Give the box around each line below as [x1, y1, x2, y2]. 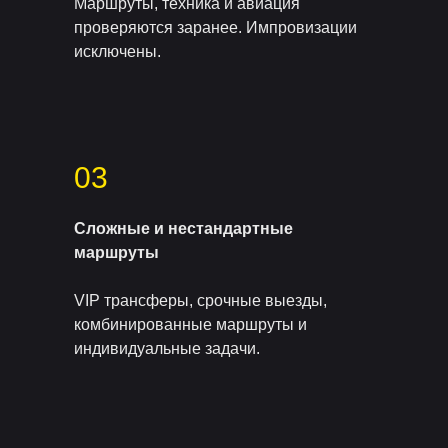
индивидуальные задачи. [74, 340, 260, 357]
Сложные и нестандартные [74, 220, 293, 237]
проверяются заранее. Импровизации [74, 19, 357, 36]
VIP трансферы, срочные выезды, [74, 292, 327, 309]
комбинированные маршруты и [74, 316, 307, 333]
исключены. [74, 43, 161, 60]
